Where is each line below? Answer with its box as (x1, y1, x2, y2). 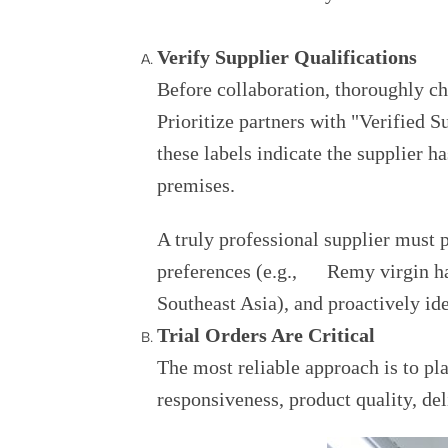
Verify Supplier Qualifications (157, 46, 417, 68)
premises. (157, 174, 235, 196)
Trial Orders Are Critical (157, 324, 375, 346)
